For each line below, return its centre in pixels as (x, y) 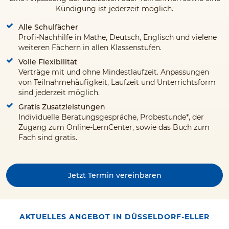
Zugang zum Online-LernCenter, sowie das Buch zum (114, 127)
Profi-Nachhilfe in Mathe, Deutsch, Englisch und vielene (118, 37)
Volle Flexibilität (48, 62)
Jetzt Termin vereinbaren (114, 175)
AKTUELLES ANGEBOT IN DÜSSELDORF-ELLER (114, 217)
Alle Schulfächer (48, 27)
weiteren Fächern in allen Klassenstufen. (90, 48)
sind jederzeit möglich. (59, 93)
